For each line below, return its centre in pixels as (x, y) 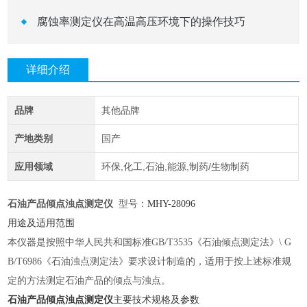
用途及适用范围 (41, 223)
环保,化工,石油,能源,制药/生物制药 (175, 167)
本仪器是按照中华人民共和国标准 (80, 243)
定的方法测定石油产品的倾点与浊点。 (89, 281)
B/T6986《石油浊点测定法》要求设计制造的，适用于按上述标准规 (150, 262)
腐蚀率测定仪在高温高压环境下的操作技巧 (141, 22)
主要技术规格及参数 (157, 300)
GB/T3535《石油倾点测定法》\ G (222, 243)
